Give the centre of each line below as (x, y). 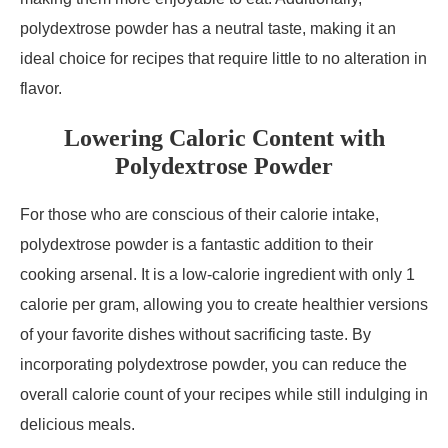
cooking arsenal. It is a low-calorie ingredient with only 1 (217, 274)
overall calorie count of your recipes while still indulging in (224, 394)
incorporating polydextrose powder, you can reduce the (213, 364)
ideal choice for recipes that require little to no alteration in (223, 58)
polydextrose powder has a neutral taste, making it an (208, 28)
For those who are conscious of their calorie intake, (199, 214)
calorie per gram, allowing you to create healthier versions (224, 304)
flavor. (41, 88)
